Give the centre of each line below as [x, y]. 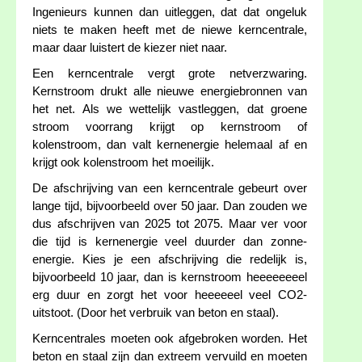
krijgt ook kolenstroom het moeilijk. [123, 163]
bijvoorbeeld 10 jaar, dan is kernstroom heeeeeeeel [170, 278]
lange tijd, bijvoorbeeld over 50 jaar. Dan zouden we [170, 206]
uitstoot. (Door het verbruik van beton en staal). [156, 313]
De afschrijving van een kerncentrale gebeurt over [170, 189]
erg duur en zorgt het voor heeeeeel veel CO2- [170, 295]
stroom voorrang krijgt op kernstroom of [170, 127]
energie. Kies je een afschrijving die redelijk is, [170, 260]
